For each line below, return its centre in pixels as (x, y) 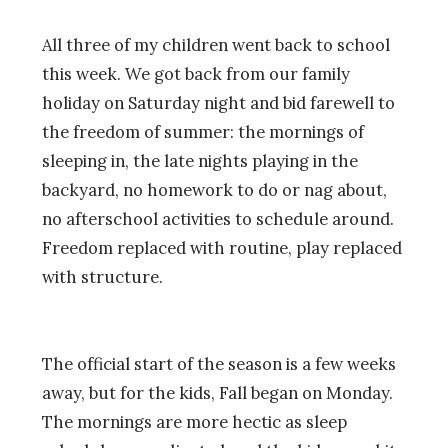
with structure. (102, 277)
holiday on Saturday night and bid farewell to (218, 103)
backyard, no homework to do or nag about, (214, 190)
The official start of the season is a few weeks (219, 364)
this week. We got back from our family (196, 74)
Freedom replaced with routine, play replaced (222, 248)
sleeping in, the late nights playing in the (200, 161)
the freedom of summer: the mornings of (203, 132)
